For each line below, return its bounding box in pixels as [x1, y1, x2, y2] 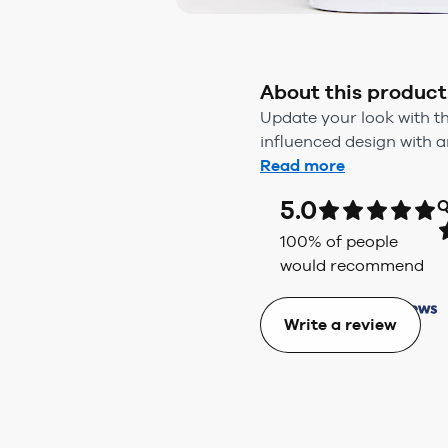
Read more [260, 156, 345, 175]
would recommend [280, 256, 424, 275]
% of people [308, 232, 398, 251]
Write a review [284, 314, 397, 334]
